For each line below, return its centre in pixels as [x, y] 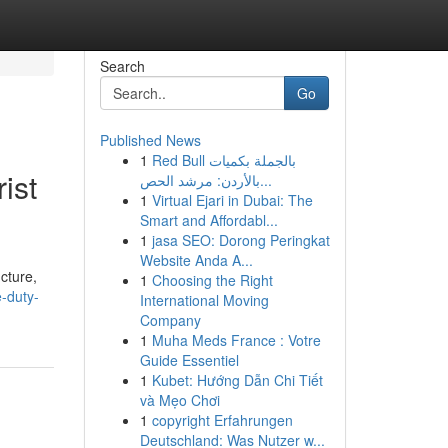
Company [170, 320]
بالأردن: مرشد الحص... [265, 180]
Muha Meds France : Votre [236, 340]
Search [122, 66]
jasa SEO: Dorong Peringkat [240, 240]
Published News [150, 140]
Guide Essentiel [189, 360]
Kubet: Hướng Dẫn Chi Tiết [237, 380]
